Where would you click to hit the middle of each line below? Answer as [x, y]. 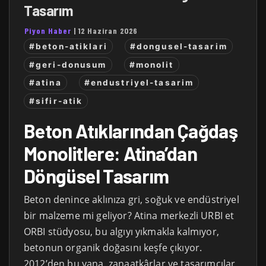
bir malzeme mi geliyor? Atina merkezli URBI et [129, 215]
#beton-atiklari [68, 47]
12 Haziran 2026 [108, 31]
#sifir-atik [56, 101]
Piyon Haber [48, 31]
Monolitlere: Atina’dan [110, 153]
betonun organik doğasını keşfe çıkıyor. [113, 247]
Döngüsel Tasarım [96, 175]
